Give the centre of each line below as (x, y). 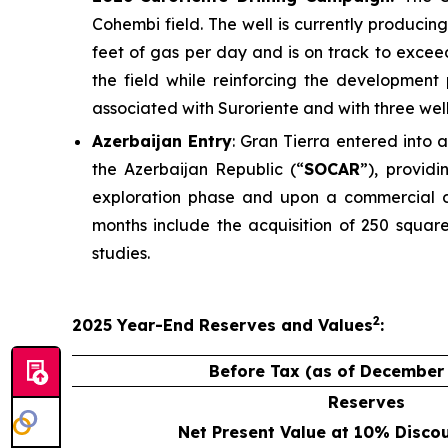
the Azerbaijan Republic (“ (198, 169)
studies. (121, 253)
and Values (324, 325)
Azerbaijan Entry (162, 141)
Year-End (155, 325)
